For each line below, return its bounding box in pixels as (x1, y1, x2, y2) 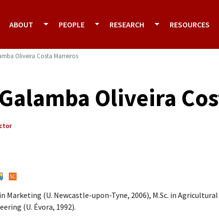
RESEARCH (109, 20, 145, 29)
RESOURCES (169, 20, 210, 29)
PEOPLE (58, 20, 85, 29)
